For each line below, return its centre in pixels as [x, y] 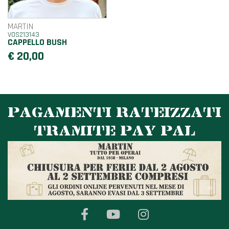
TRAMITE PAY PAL [114, 132]
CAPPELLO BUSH [37, 42]
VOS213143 [24, 35]
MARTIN [20, 26]
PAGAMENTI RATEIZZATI [114, 113]
